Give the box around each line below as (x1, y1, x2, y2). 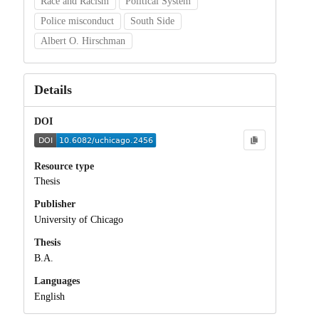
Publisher (33, 199, 75, 210)
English (33, 291, 65, 302)
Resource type (33, 160, 94, 172)
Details (33, 82, 72, 97)
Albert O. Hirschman (41, 35, 126, 46)
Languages (33, 276, 80, 287)
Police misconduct (41, 15, 115, 26)
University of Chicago (33, 214, 123, 226)
